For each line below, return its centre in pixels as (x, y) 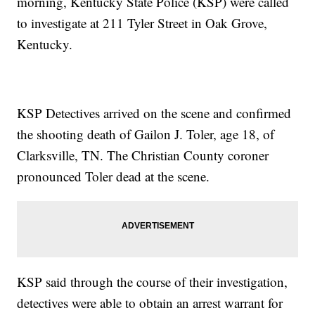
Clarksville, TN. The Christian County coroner (143, 155)
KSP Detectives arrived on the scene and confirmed (154, 113)
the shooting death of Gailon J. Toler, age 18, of (146, 134)
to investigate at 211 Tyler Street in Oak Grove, (142, 23)
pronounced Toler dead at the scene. (114, 176)
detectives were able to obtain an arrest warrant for (150, 303)
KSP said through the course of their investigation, (153, 282)
